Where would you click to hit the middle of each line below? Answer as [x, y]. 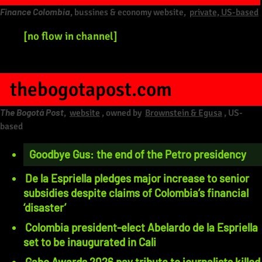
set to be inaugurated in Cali [90, 242]
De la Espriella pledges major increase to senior [137, 178]
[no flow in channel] [70, 36]
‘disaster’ [45, 207]
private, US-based [224, 13]
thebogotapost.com [91, 89]
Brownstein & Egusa [184, 113]
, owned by [123, 113]
